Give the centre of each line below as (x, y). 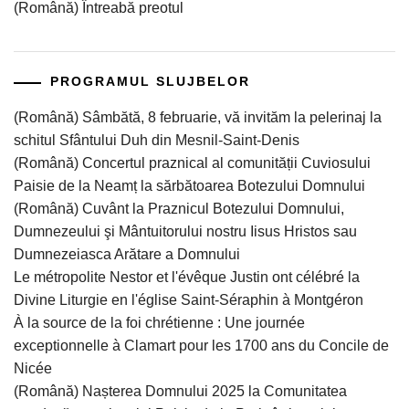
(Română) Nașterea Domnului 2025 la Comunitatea (180, 392)
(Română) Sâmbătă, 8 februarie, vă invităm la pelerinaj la (198, 118)
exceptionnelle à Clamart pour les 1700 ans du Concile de (201, 346)
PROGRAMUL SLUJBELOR (150, 82)
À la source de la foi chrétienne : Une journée (159, 323)
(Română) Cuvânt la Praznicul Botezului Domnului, (179, 209)
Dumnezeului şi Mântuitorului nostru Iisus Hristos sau (185, 232)
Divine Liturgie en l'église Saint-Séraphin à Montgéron (189, 300)
